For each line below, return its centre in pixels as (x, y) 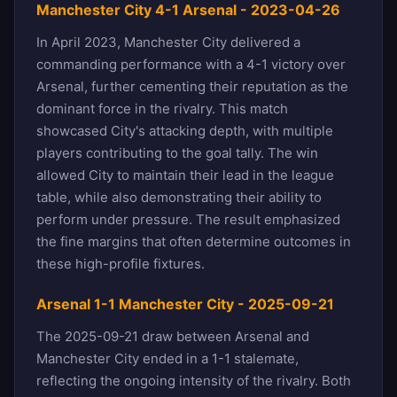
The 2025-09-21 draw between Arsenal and (173, 336)
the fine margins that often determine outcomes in (194, 241)
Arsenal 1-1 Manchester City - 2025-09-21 (185, 304)
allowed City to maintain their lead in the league (185, 175)
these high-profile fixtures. (121, 263)
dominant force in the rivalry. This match (162, 108)
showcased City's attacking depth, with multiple (185, 130)
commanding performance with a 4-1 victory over (191, 64)
